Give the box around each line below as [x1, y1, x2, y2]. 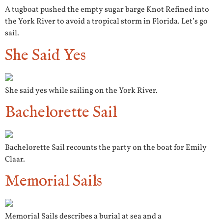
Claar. [5, 154, 25, 165]
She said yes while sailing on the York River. [5, 85, 158, 96]
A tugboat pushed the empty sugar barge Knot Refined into [5, 4, 209, 16]
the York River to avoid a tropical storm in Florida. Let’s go [5, 16, 208, 27]
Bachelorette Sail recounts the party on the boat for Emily [5, 142, 207, 153]
